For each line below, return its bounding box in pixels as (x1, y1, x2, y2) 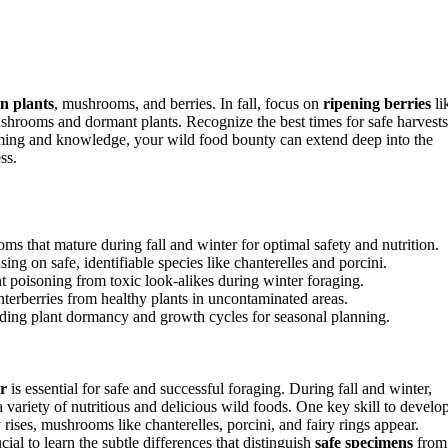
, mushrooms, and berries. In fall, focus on (54, 94, 323, 112)
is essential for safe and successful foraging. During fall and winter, (7, 379, 432, 397)
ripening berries (323, 94, 431, 112)
